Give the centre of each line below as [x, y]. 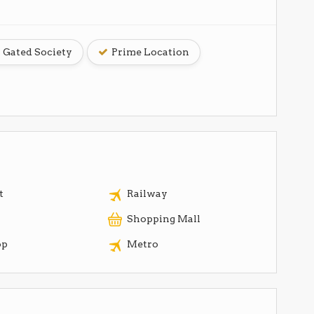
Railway [147, 193]
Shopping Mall [164, 219]
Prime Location [149, 52]
